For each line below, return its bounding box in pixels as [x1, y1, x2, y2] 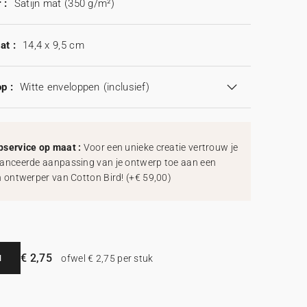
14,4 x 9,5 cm [22, 39, 84, 52]
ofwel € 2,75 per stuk [59, 253, 153, 265]
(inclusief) [103, 81, 150, 94]
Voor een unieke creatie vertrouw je [83, 142, 238, 153]
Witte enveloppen [19, 81, 100, 94]
